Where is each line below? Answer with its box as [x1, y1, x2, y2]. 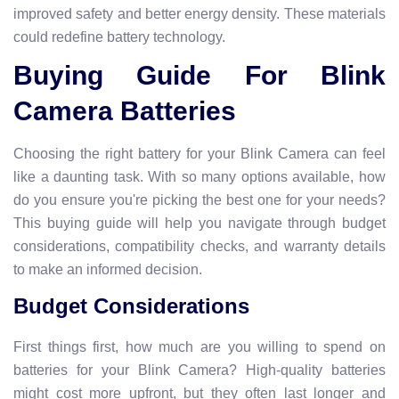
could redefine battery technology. [13, 28, 225, 45]
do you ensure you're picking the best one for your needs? [13, 191, 386, 208]
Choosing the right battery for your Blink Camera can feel [13, 145, 386, 161]
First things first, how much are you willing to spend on [13, 338, 386, 354]
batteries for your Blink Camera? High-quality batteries [13, 362, 386, 378]
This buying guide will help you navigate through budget [13, 215, 386, 231]
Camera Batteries [13, 95, 236, 126]
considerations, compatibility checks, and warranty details [13, 238, 386, 254]
